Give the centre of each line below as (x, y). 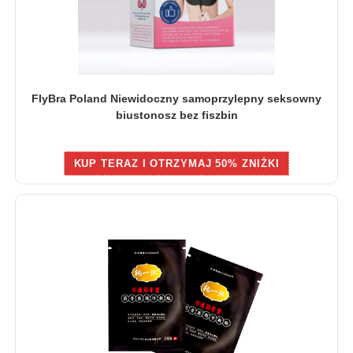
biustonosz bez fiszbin (176, 115)
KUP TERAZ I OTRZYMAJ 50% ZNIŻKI (176, 163)
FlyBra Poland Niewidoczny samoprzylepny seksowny (176, 98)
